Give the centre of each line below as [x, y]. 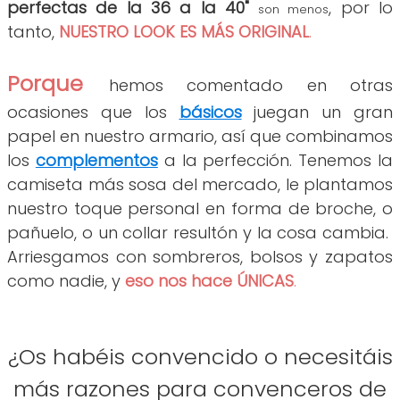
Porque [45, 84]
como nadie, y [66, 281]
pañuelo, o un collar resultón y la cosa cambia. [200, 233]
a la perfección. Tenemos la [275, 161]
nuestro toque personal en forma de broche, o [200, 209]
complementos [96, 161]
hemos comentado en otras [250, 86]
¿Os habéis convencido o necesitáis [200, 357]
